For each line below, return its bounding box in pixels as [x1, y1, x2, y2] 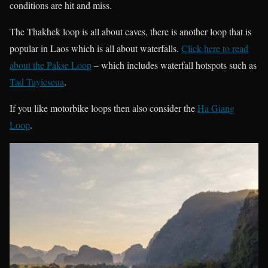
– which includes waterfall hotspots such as [92, 59, 257, 72]
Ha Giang [197, 102, 234, 115]
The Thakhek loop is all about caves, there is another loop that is [10, 25, 251, 38]
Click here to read [181, 42, 248, 55]
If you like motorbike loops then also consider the [10, 102, 197, 115]
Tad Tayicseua [10, 75, 64, 89]
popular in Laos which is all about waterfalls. [10, 42, 181, 55]
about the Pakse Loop [10, 59, 92, 72]
